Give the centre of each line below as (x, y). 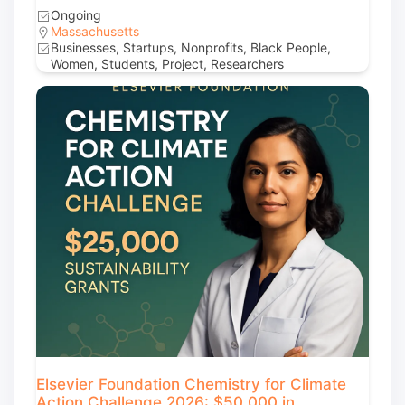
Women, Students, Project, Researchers (167, 64)
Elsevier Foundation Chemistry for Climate (191, 384)
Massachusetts (95, 31)
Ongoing (76, 15)
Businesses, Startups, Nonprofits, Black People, (191, 47)
